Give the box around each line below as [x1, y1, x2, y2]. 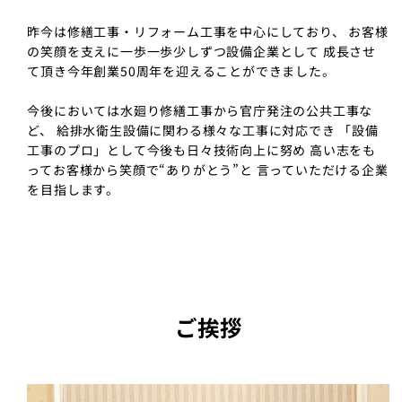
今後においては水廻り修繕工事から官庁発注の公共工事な [27, 101, 373, 120]
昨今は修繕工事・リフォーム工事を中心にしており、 [27, 22, 349, 41]
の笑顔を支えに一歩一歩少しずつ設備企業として [27, 42, 323, 61]
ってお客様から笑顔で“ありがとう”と [27, 161, 257, 179]
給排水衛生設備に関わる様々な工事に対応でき [56, 121, 339, 140]
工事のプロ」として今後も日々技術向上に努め [27, 141, 310, 160]
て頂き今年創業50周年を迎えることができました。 [27, 62, 336, 81]
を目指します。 [27, 180, 120, 199]
